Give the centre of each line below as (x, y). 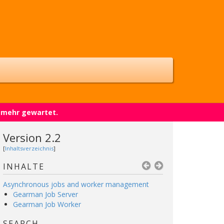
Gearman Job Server (45, 194)
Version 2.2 (32, 137)
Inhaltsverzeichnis (29, 148)
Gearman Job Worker (47, 204)
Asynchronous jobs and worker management (76, 184)
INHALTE (24, 166)
